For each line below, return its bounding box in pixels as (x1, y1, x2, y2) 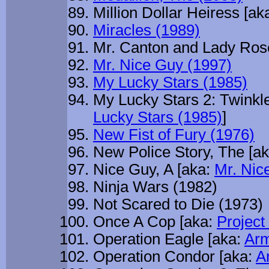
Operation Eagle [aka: (93, 231, 244, 248)
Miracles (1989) (93, 22, 200, 39)
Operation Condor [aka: (93, 248, 256, 265)
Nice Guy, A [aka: (93, 161, 214, 178)
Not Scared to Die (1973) (93, 196, 263, 213)
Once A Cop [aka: (93, 213, 217, 231)
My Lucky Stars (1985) (93, 74, 247, 91)
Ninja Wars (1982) (93, 178, 217, 196)
